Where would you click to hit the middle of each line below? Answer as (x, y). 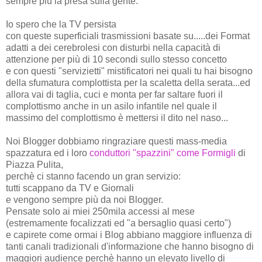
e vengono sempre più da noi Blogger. (85, 199)
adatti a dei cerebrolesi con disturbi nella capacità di (113, 47)
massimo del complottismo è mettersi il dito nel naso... (117, 118)
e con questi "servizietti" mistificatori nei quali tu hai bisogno (129, 71)
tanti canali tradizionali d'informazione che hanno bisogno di (130, 246)
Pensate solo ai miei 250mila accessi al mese (100, 211)
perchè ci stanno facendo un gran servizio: (93, 176)
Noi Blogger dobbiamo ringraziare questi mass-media (116, 141)
